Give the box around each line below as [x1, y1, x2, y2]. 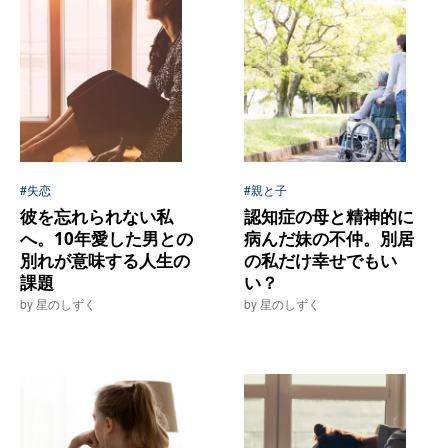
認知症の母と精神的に [244, 205, 415, 228]
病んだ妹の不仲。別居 [244, 227, 415, 250]
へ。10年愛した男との [20, 227, 193, 250]
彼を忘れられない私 [20, 205, 173, 228]
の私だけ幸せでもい [244, 249, 398, 272]
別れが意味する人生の [20, 249, 190, 272]
